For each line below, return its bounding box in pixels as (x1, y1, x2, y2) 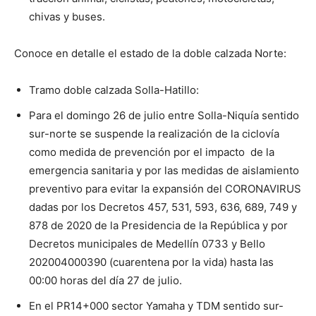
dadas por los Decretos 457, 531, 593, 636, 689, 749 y (29, 200, 297, 214)
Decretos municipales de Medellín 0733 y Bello (29, 237, 265, 250)
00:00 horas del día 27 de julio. (29, 274, 182, 287)
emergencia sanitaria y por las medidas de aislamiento (29, 164, 299, 177)
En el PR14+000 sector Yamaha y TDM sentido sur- (29, 299, 284, 312)
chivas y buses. (29, 10, 105, 23)
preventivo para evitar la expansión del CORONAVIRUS (29, 182, 301, 195)
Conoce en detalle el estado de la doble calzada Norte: (14, 47, 286, 60)
